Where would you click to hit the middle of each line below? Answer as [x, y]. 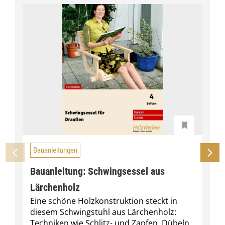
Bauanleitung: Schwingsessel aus [97, 172]
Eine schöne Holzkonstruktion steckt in [104, 201]
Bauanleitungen [55, 150]
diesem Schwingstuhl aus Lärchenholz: [103, 212]
